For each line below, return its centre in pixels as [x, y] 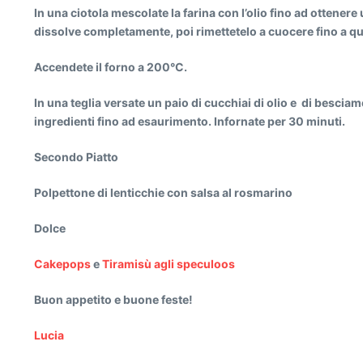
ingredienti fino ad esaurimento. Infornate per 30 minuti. [190, 121]
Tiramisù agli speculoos [169, 264]
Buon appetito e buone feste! [113, 299]
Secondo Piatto [76, 157]
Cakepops [62, 264]
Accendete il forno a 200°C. [111, 67]
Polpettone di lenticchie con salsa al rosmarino [163, 192]
